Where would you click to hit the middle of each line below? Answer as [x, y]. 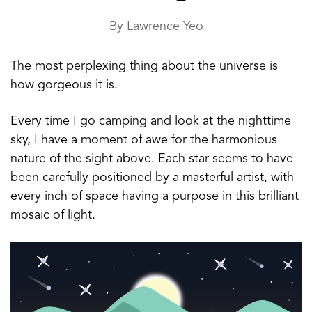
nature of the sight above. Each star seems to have [152, 159]
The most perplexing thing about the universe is [144, 66]
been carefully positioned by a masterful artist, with [152, 178]
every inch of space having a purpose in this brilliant [155, 196]
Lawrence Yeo [165, 26]
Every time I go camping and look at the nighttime [151, 121]
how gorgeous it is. [64, 85]
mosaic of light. [53, 215]
